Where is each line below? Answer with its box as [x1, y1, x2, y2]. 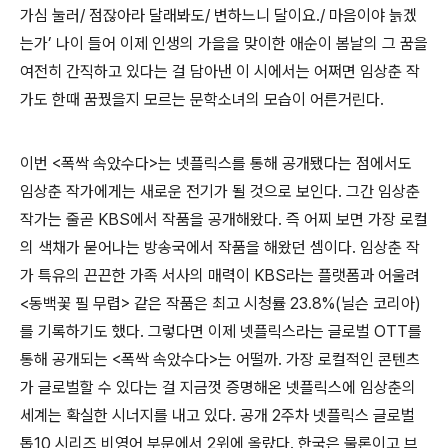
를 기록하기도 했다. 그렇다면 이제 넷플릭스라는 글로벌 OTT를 [20, 321, 422, 341]
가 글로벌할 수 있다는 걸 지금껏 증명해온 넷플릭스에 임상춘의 [20, 377, 416, 397]
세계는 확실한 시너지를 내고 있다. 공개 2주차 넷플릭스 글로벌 [20, 405, 415, 425]
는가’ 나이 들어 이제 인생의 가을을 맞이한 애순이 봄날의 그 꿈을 [20, 33, 428, 53]
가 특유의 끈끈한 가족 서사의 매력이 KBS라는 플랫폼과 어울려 [20, 265, 420, 285]
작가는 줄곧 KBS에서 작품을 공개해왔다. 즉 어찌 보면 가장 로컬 [20, 209, 428, 229]
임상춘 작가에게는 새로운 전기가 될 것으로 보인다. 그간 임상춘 [20, 181, 420, 201]
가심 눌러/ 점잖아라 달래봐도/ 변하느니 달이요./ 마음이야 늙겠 [20, 5, 417, 25]
